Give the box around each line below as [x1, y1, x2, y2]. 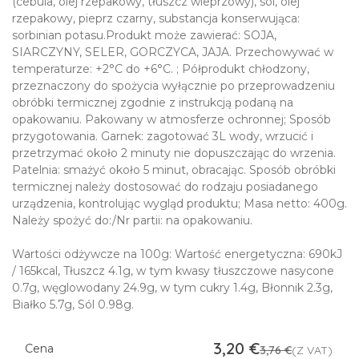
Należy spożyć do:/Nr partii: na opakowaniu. [12, 213, 252, 228]
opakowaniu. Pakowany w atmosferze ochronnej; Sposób [12, 112, 331, 127]
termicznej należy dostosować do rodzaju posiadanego [12, 179, 318, 194]
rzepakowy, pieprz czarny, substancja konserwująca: [12, 11, 300, 26]
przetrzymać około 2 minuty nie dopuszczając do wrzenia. [12, 146, 336, 160]
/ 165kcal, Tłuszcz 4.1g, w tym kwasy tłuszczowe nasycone [12, 264, 334, 278]
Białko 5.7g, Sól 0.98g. [12, 297, 134, 312]
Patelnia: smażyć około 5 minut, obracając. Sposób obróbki [12, 163, 336, 177]
